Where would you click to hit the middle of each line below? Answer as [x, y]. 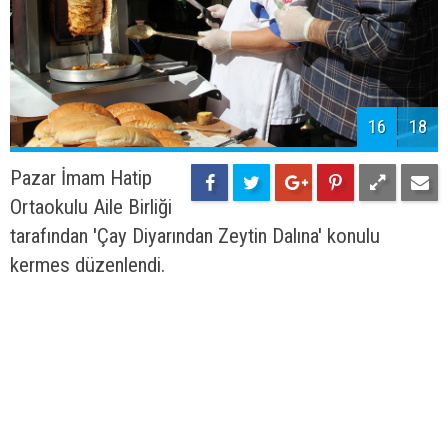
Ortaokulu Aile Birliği [91, 207]
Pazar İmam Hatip [81, 178]
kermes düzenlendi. [87, 265]
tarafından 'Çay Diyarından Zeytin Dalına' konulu [195, 236]
